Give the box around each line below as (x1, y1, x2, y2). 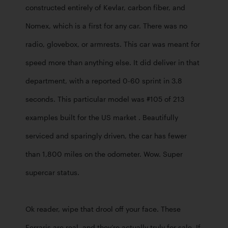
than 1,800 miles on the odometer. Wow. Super (25, 150, 183, 158)
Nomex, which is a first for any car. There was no (25, 21, 187, 30)
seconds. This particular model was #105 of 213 (25, 95, 184, 103)
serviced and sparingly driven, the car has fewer (25, 131, 187, 140)
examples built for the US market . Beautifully (25, 113, 178, 122)
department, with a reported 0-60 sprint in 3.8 (25, 76, 182, 85)
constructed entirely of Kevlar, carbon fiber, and (25, 3, 185, 12)
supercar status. (25, 168, 81, 177)
